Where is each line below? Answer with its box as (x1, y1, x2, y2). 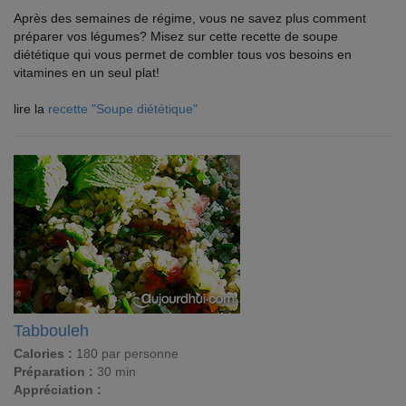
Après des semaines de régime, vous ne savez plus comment (14, 11, 366, 25)
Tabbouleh (14, 322, 89, 340)
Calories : (14, 346, 72, 361)
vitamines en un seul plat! (14, 65, 159, 80)
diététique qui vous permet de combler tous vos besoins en (14, 47, 352, 62)
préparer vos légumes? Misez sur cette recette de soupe (14, 29, 338, 43)
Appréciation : (14, 382, 101, 397)
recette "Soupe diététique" (48, 101, 198, 116)
